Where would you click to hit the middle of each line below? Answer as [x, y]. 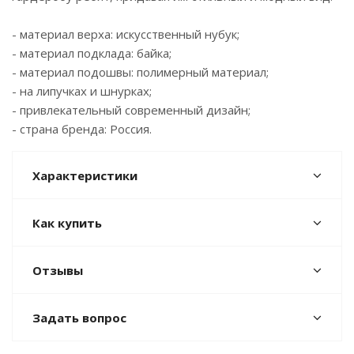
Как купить [67, 223]
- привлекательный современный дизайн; [131, 110]
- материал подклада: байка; [92, 53]
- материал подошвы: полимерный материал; [140, 72]
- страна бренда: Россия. [82, 129]
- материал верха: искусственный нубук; [126, 34]
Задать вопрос [79, 318]
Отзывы [58, 270]
